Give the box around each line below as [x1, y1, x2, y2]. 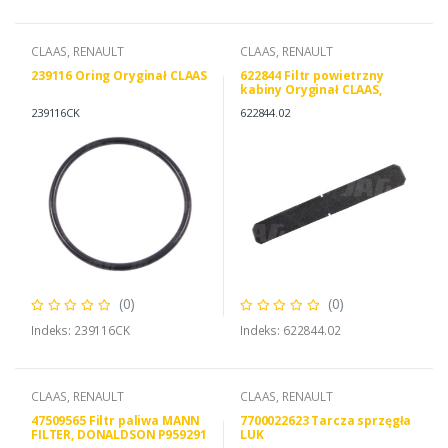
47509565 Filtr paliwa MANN [31, 412, 201, 430]
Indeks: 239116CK [31, 322, 130, 340]
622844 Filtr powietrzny [240, 67, 384, 85]
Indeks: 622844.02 [240, 322, 341, 340]
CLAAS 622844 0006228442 [240, 95, 393, 113]
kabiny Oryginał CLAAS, [240, 81, 382, 99]
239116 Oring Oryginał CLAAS [31, 67, 208, 85]
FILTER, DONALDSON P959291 [31, 426, 207, 444]
